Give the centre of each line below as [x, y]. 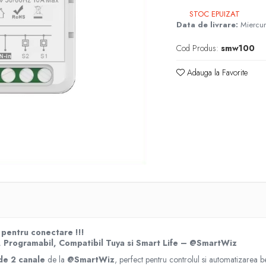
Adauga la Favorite [216, 72]
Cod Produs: [198, 48]
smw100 [238, 48]
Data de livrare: [208, 25]
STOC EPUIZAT [214, 14]
